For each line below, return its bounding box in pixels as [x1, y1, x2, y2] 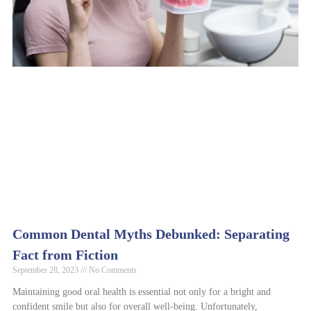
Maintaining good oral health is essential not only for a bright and [12, 286, 271, 297]
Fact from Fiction [12, 246, 118, 262]
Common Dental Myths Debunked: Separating [12, 226, 289, 242]
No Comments [87, 264, 137, 275]
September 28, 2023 [12, 264, 81, 275]
